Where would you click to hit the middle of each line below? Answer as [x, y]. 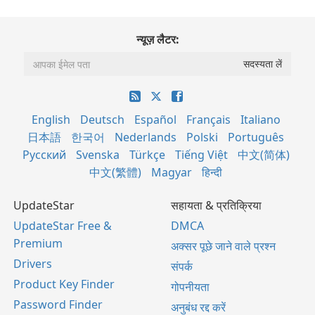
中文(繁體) [115, 172]
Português [256, 137]
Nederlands [146, 137]
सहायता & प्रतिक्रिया [216, 205]
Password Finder [58, 304]
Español [155, 120]
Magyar [172, 172]
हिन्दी [212, 172]
